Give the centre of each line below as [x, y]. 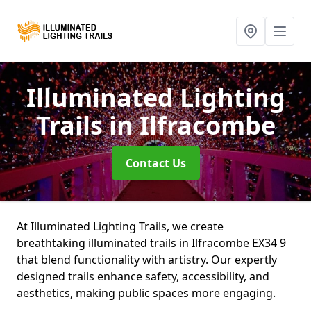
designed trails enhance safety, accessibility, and [143, 276]
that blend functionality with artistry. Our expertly [147, 260]
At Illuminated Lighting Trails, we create [120, 226]
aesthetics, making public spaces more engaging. [146, 293]
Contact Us [155, 163]
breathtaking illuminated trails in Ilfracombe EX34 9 [151, 243]
